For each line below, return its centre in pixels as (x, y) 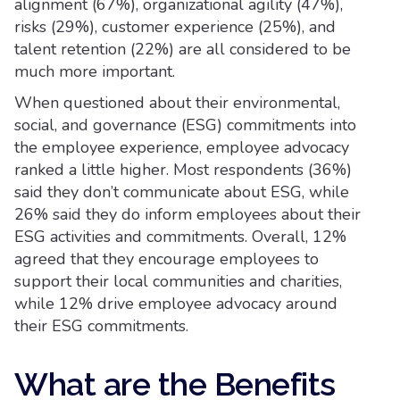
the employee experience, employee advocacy (182, 147)
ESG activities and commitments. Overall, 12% (180, 237)
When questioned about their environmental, (177, 103)
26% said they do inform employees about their (187, 214)
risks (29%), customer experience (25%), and (175, 27)
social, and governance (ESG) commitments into (185, 125)
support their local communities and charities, (178, 281)
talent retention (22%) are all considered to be (183, 49)
